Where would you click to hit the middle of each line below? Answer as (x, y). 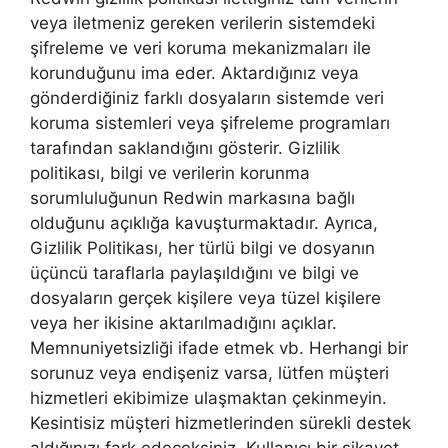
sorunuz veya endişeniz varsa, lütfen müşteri (209, 373)
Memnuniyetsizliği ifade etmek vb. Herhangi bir (219, 348)
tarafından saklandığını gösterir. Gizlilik (185, 148)
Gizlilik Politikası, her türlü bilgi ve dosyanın (202, 248)
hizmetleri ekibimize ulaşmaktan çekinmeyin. (208, 398)
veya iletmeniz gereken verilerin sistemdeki (202, 23)
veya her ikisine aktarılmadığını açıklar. (183, 323)
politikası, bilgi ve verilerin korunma (170, 173)
